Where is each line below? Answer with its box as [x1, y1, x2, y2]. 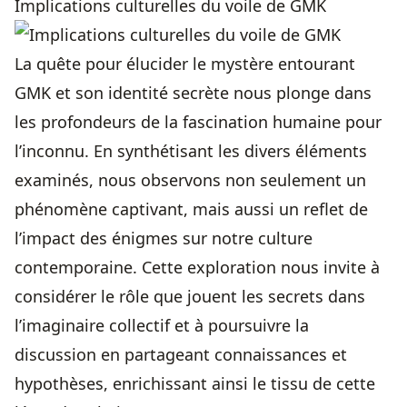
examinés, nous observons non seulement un [15, 169, 366, 192]
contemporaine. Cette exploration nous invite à [15, 256, 380, 279]
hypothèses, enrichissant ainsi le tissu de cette [15, 372, 375, 395]
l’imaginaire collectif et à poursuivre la [15, 314, 309, 337]
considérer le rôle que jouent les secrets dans [15, 285, 365, 308]
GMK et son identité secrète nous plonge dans [15, 82, 372, 104]
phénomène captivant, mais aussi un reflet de [15, 198, 368, 221]
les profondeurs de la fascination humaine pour [15, 111, 382, 134]
